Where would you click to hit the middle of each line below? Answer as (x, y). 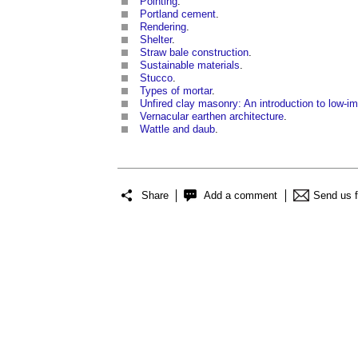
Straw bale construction (194, 52)
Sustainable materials (190, 65)
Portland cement (178, 14)
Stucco (156, 78)
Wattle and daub (177, 129)
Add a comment (241, 196)
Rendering (163, 26)
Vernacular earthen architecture (212, 116)
